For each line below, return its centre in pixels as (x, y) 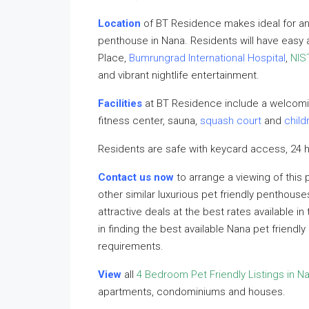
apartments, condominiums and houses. (192, 292)
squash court (231, 121)
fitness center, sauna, (149, 121)
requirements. (131, 246)
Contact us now (136, 177)
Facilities (120, 103)
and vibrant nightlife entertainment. (179, 75)
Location (119, 23)
